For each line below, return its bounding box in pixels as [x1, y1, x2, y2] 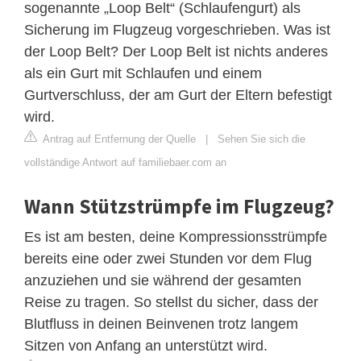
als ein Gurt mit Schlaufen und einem [24, 64, 262, 81]
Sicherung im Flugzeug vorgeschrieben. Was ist [24, 21, 330, 38]
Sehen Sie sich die [218, 132, 305, 145]
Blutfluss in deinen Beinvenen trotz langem [24, 315, 298, 332]
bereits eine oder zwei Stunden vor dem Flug [24, 250, 312, 267]
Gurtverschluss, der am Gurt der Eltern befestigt [24, 86, 332, 103]
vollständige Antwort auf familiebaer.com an [24, 156, 226, 168]
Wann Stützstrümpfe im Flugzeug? [24, 193, 334, 219]
